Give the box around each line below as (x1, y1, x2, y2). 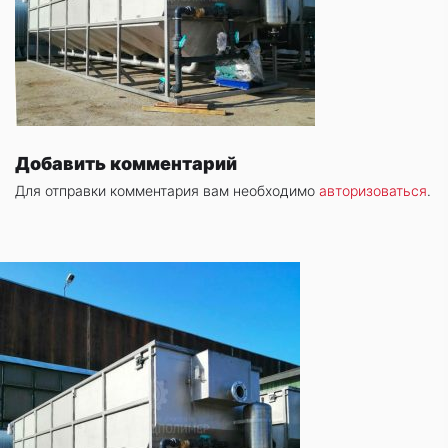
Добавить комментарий (15, 152, 237, 174)
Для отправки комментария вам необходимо (15, 181, 319, 199)
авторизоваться (319, 181, 427, 199)
